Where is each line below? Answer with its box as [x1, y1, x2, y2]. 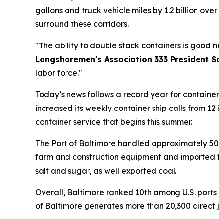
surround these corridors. [35, 19, 132, 29]
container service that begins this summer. [35, 117, 198, 127]
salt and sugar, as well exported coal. [35, 166, 178, 176]
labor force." [35, 68, 84, 78]
